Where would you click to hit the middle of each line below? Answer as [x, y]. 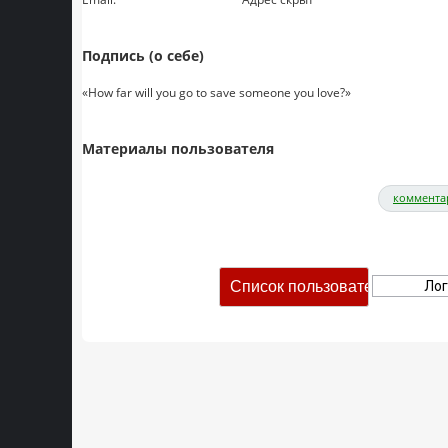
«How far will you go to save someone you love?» [216, 92]
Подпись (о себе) [143, 55]
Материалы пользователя [178, 148]
